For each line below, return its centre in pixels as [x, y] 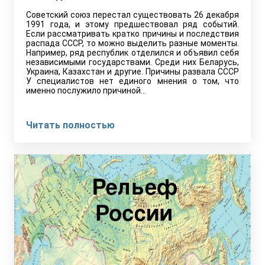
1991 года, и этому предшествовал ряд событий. [132, 24]
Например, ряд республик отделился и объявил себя [132, 53]
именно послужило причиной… [86, 91]
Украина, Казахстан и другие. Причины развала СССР [132, 72]
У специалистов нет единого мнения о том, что [132, 81]
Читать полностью [70, 125]
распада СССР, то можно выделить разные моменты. [132, 43]
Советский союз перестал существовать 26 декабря [132, 15]
